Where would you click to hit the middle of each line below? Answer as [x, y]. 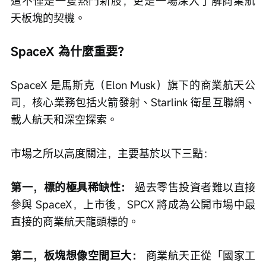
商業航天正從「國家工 [199, 255]
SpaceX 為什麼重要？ [70, 51]
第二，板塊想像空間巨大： [77, 255]
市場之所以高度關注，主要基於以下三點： [112, 153]
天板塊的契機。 [48, 18]
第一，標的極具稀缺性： [71, 187]
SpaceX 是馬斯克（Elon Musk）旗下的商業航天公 [133, 85]
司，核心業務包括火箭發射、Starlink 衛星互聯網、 [133, 102]
